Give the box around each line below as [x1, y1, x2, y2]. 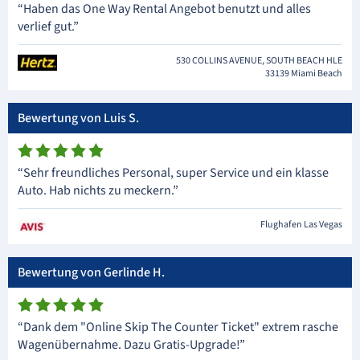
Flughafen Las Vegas [260, 218, 342, 232]
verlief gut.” [18, 18, 79, 36]
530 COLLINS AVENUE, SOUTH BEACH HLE [176, 54, 342, 68]
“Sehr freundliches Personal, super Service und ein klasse [18, 164, 329, 182]
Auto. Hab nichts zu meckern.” [18, 182, 178, 200]
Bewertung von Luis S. [18, 109, 139, 128]
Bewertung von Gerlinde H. [18, 264, 165, 282]
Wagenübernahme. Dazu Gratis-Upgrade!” [18, 336, 245, 354]
